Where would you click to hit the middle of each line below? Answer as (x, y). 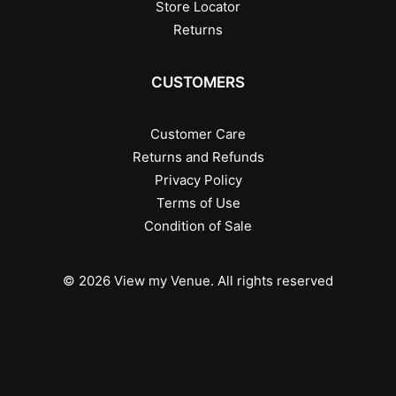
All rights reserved (275, 281)
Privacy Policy (198, 180)
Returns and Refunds (198, 157)
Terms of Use (198, 203)
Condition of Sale (198, 226)
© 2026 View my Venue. (140, 281)
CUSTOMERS (198, 82)
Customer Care (198, 134)
